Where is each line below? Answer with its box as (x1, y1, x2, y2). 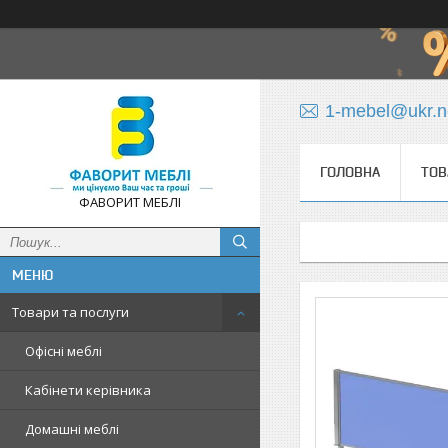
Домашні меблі (25, 420, 119, 438)
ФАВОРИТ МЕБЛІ (79, 193, 181, 211)
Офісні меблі (25, 342, 102, 360)
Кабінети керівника (25, 381, 151, 399)
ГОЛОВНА (320, 164, 380, 180)
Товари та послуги (12, 303, 129, 321)
